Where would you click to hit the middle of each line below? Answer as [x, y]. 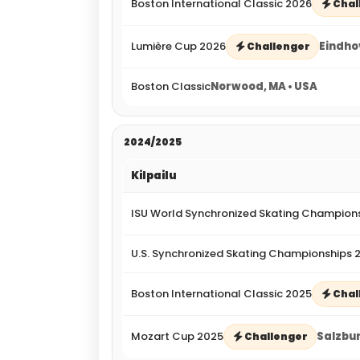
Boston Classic [171, 86]
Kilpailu [154, 175]
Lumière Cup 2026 [178, 46]
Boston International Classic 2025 [221, 293]
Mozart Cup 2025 [177, 336]
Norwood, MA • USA [264, 86]
